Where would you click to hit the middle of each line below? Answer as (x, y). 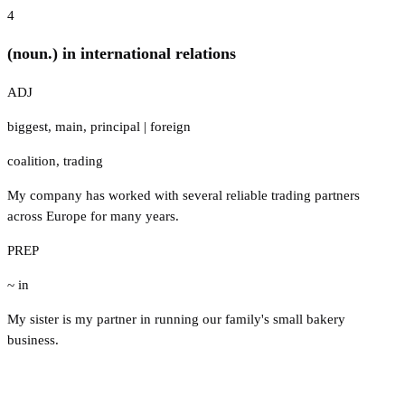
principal (115, 126)
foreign (170, 126)
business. (33, 339)
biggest (28, 126)
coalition (32, 160)
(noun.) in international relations (122, 54)
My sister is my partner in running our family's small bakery (176, 319)
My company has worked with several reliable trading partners (184, 195)
